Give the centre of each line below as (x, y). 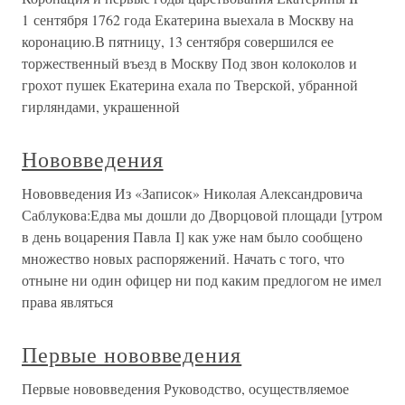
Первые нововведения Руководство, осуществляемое (185, 389)
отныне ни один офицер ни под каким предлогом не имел (202, 280)
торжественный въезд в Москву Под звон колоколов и (189, 63)
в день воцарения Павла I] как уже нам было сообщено (192, 237)
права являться (67, 302)
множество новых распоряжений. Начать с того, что (183, 259)
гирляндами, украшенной (101, 107)
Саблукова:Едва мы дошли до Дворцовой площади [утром (202, 215)
